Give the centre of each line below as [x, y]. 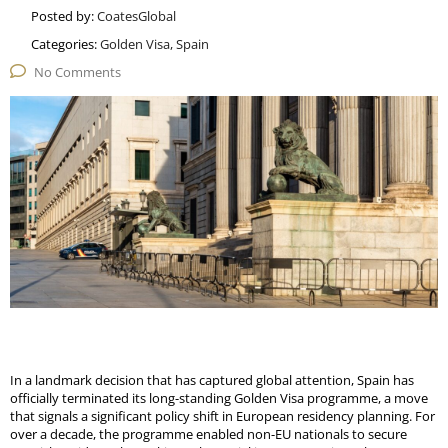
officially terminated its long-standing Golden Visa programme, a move [219, 397]
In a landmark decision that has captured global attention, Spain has [212, 379]
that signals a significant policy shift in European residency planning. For [222, 415]
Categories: [65, 43]
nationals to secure [349, 433]
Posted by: [64, 15]
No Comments [77, 71]
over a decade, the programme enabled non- [142, 433]
